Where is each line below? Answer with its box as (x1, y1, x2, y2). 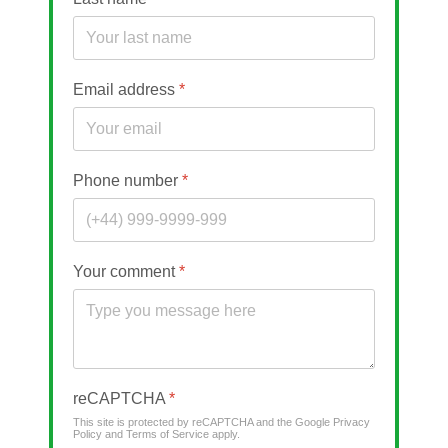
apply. (209, 428, 240, 441)
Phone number (73, 171, 182, 189)
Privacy (333, 416, 370, 429)
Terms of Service (126, 428, 209, 441)
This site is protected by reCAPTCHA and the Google (73, 416, 333, 429)
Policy (73, 428, 102, 441)
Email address (73, 80, 179, 98)
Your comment (73, 263, 179, 281)
